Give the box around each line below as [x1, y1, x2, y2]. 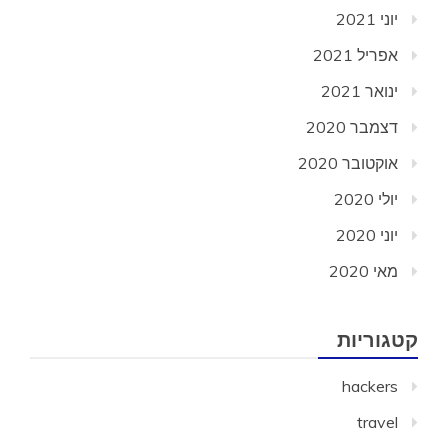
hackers [342, 376, 398, 396]
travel [357, 412, 398, 432]
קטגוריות [337, 328, 418, 352]
